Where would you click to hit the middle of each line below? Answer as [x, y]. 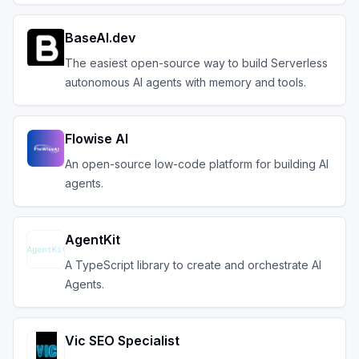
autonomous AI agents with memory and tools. [186, 82]
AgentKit [93, 240]
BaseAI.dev [100, 38]
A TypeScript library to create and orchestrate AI [193, 265]
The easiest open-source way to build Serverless [196, 63]
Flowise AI [97, 139]
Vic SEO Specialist [122, 341]
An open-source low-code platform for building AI [197, 164]
